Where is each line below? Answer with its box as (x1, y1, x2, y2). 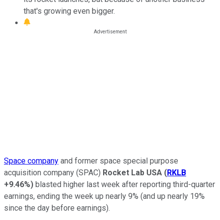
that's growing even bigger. (24, 6, 115, 16)
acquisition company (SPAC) (4, 167, 103, 177)
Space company (4, 156, 58, 165)
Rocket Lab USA (103, 167, 162, 177)
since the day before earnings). (4, 203, 110, 213)
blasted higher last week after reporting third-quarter (33, 179, 215, 189)
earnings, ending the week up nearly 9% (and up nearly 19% (4, 191, 205, 201)
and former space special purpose (58, 156, 178, 165)
